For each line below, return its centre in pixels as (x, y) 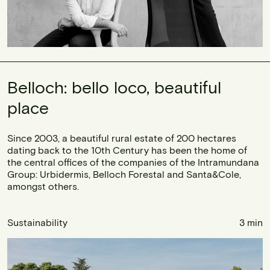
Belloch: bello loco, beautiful (114, 87)
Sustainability (37, 222)
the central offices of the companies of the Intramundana (133, 162)
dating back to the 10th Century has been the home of (127, 150)
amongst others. (43, 186)
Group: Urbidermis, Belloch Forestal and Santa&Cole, (124, 174)
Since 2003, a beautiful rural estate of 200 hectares (122, 138)
